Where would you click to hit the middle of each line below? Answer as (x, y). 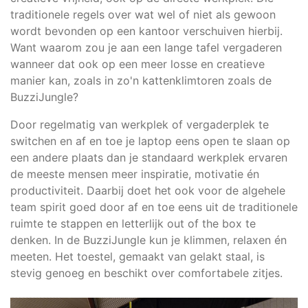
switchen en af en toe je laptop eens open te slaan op (150, 141)
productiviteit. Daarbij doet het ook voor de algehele (148, 190)
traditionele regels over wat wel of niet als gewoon (143, 14)
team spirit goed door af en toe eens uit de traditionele (154, 207)
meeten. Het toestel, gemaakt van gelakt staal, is (137, 256)
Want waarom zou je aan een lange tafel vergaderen (146, 47)
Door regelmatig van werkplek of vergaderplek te (140, 124)
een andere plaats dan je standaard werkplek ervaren (149, 157)
